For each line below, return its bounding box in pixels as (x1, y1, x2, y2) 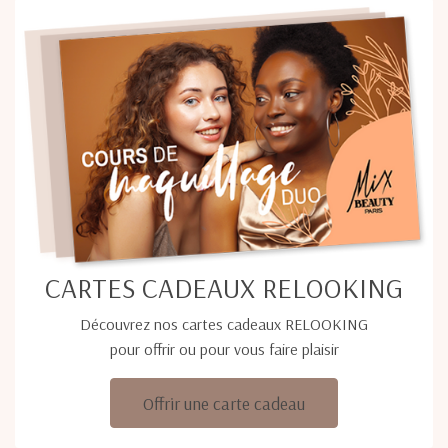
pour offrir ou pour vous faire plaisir (109, 339, 339, 360)
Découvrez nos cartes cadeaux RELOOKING (80, 314, 368, 335)
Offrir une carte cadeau (143, 392, 305, 414)
